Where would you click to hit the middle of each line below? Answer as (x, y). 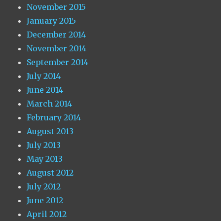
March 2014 (50, 104)
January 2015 (52, 21)
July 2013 (44, 145)
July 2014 (44, 76)
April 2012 (47, 214)
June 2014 (45, 90)
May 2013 (45, 159)
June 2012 (45, 201)
